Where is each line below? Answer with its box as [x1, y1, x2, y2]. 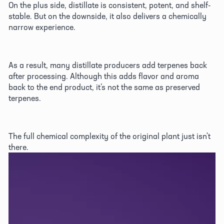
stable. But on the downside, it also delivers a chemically [8, 11, 206, 21]
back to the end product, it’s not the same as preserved [8, 82, 200, 92]
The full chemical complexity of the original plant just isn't [8, 131, 210, 141]
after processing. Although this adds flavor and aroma [8, 71, 199, 81]
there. [8, 142, 30, 152]
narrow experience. [8, 22, 77, 32]
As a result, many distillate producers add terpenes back [8, 60, 207, 70]
